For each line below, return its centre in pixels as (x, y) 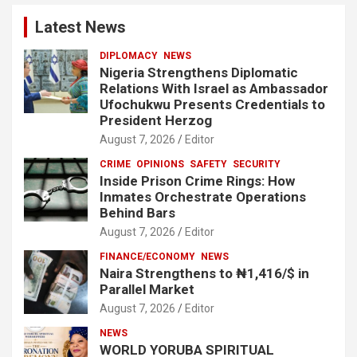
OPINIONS (160, 164)
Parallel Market (147, 289)
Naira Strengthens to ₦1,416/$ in (204, 273)
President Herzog (156, 120)
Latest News (80, 27)
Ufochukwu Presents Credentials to (212, 104)
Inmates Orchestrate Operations (203, 196)
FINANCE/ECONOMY (147, 256)
